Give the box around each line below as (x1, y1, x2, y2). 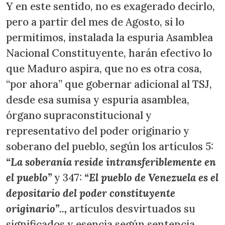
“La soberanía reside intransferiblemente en (6, 155, 216, 169)
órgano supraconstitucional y (6, 108, 152, 122)
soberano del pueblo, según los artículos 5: (6, 139, 213, 153)
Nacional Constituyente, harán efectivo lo (6, 46, 212, 60)
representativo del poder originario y (6, 124, 189, 138)
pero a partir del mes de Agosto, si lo (6, 15, 184, 29)
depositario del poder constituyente (6, 186, 175, 200)
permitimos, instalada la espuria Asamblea (6, 30, 213, 44)
